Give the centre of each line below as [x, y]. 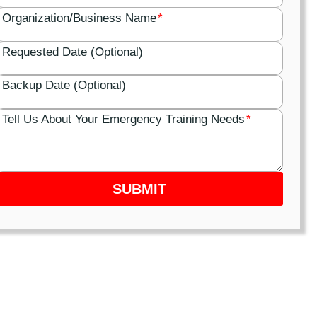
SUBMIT [140, 189]
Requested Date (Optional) [72, 52]
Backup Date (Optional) [64, 86]
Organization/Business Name [79, 18]
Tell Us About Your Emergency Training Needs [123, 119]
